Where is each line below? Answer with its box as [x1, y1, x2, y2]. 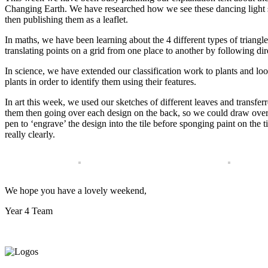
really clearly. [5, 129, 55, 140]
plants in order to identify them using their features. [5, 77, 196, 87]
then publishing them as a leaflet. [5, 14, 128, 25]
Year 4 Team [5, 206, 53, 217]
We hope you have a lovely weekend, [5, 185, 147, 196]
